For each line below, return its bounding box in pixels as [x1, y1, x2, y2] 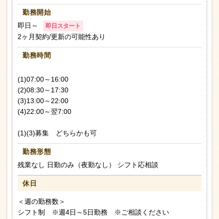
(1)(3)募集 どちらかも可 [18, 129, 97, 137]
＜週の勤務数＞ [18, 197, 66, 206]
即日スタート [45, 22, 81, 30]
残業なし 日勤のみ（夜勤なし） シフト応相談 [18, 161, 158, 169]
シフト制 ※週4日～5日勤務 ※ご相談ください [18, 208, 169, 217]
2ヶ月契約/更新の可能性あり [18, 33, 106, 41]
